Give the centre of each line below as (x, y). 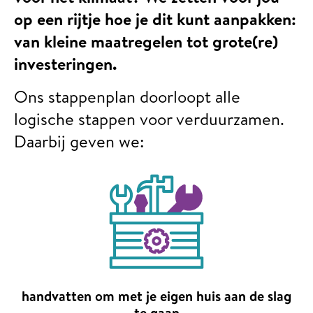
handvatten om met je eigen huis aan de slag (156, 296)
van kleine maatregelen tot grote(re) (146, 42)
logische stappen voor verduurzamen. (149, 118)
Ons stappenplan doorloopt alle (127, 96)
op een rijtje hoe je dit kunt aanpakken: (155, 19)
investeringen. (65, 64)
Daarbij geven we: (79, 141)
